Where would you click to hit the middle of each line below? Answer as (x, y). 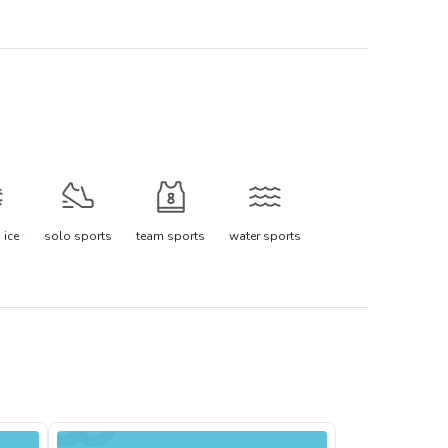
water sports (265, 236)
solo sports (78, 236)
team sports (170, 236)
